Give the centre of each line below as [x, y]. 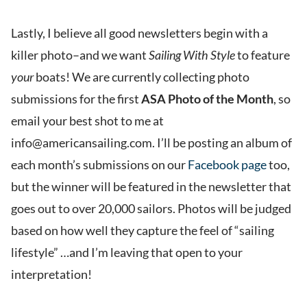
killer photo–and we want [80, 55]
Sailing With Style [192, 55]
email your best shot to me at [87, 121]
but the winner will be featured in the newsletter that [151, 187]
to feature [262, 55]
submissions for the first [76, 99]
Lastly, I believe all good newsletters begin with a [139, 33]
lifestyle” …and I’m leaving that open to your [127, 253]
